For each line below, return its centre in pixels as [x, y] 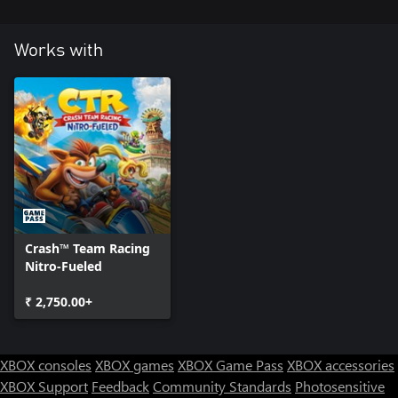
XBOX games [135, 364]
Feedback [120, 386]
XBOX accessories [341, 364]
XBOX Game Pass [231, 364]
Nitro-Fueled [64, 266]
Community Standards [222, 386]
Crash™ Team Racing [88, 248]
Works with [59, 50]
